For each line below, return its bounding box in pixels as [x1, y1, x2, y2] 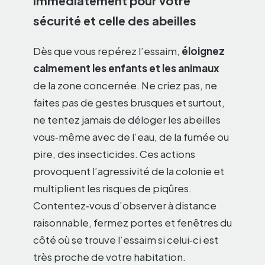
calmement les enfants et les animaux [33, 62, 219, 75]
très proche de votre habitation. [33, 250, 186, 264]
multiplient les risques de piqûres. [33, 182, 192, 195]
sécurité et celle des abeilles [33, 13, 196, 28]
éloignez [182, 44, 225, 58]
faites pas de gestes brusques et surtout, [33, 96, 225, 109]
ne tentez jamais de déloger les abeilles [33, 113, 221, 127]
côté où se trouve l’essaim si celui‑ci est [33, 233, 218, 247]
